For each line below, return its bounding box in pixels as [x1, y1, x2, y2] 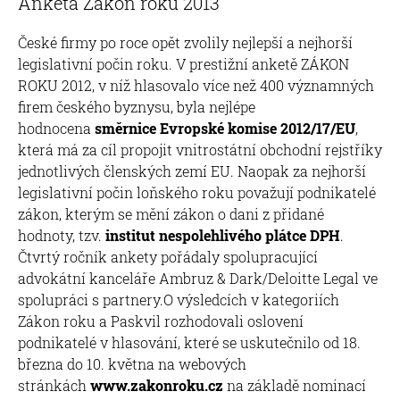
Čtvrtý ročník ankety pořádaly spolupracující [18, 246, 318, 266]
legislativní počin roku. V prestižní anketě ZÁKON [18, 54, 349, 73]
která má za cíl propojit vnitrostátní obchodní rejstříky [18, 139, 382, 159]
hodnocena [18, 118, 95, 137]
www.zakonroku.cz [90, 375, 223, 395]
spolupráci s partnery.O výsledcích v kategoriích [18, 289, 339, 309]
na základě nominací [223, 375, 366, 395]
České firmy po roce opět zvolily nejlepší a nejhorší [18, 32, 353, 52]
